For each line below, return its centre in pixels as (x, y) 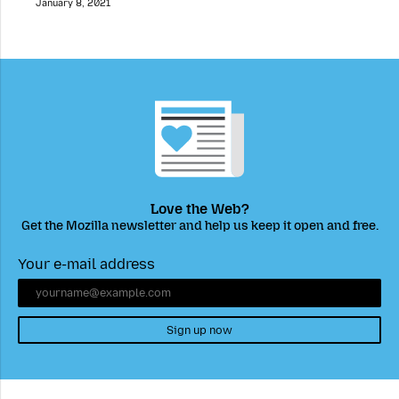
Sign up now (199, 330)
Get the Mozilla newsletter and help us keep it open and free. (199, 226)
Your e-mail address (86, 265)
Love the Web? (199, 209)
